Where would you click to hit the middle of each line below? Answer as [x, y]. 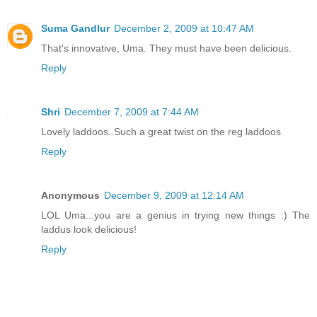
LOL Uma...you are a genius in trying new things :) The [175, 215]
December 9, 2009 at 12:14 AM [174, 196]
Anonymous [70, 196]
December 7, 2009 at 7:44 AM [132, 112]
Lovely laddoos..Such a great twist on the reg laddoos [161, 132]
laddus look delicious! [89, 230]
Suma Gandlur [75, 29]
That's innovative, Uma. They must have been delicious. [166, 48]
